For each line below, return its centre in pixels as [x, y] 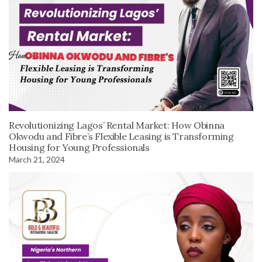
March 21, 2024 [37, 159]
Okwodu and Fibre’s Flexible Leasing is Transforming [121, 136]
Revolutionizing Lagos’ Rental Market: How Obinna [117, 125]
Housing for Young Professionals [79, 147]
